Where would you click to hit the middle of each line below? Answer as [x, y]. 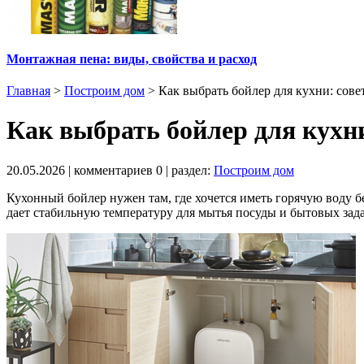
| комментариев [110, 170]
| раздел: [188, 170]
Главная [28, 90]
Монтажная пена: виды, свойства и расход [132, 58]
